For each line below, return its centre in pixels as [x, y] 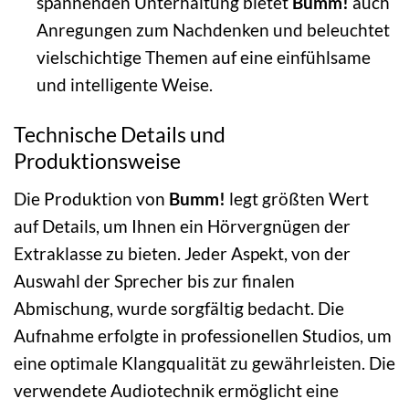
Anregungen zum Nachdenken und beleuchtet [213, 30]
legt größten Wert [297, 198]
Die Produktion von [91, 198]
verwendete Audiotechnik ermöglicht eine [176, 390]
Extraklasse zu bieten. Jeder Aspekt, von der [182, 253]
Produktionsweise [97, 160]
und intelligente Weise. [124, 85]
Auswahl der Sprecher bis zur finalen [154, 280]
